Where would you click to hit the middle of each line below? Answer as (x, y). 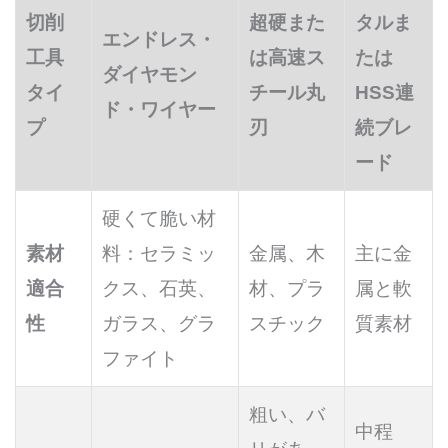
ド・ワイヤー (159, 110)
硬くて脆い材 (159, 219)
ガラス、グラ (159, 324)
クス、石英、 (159, 289)
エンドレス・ (159, 40)
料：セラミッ (159, 254)
